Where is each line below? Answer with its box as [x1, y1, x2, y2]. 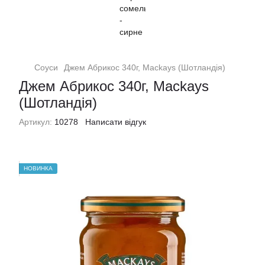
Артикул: [19, 117, 52, 127]
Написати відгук [85, 117, 146, 127]
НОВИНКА [24, 165, 53, 172]
